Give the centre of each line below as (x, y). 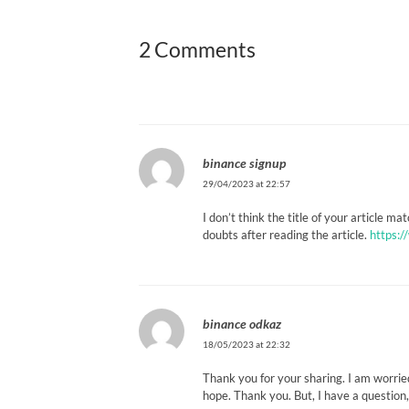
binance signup (244, 163)
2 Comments (197, 50)
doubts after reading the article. (286, 234)
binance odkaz (242, 323)
